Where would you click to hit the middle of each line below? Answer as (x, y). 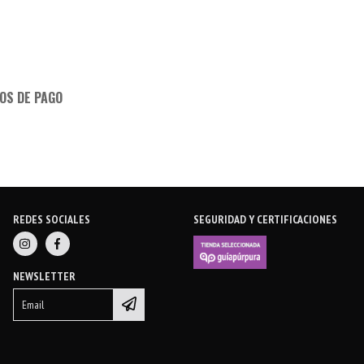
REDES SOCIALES (51, 219)
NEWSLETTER (44, 276)
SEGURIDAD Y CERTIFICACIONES (266, 219)
